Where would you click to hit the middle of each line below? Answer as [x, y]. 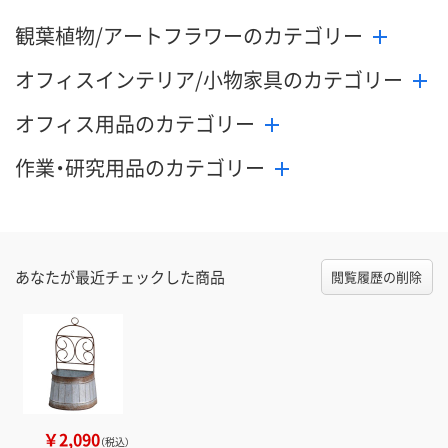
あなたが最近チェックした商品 [120, 277]
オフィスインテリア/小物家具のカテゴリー [209, 80]
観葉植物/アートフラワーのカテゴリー [189, 36]
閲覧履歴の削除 [377, 277]
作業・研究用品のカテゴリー [140, 168]
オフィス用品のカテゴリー [135, 124]
